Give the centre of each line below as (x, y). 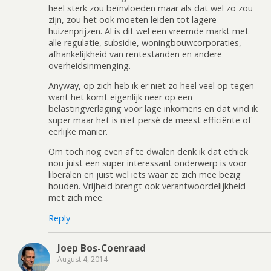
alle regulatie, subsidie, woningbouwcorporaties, (145, 42)
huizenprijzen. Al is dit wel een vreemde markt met (149, 31)
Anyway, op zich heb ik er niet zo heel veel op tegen (151, 86)
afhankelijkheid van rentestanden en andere (135, 54)
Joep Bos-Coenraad (102, 248)
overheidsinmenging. (90, 65)
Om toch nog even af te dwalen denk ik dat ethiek (148, 152)
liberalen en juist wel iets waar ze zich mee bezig (145, 175)
